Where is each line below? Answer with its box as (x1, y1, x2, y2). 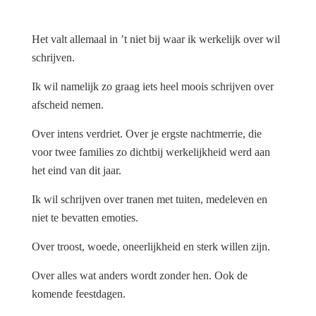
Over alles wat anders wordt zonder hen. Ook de (32, 269, 248, 282)
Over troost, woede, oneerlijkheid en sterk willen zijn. (32, 241, 270, 253)
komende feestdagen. (32, 288, 126, 300)
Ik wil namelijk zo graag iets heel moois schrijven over (32, 80, 274, 93)
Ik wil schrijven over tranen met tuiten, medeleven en (32, 193, 267, 206)
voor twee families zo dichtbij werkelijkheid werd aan (32, 146, 270, 159)
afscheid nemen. (32, 99, 104, 111)
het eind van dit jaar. (32, 164, 121, 177)
